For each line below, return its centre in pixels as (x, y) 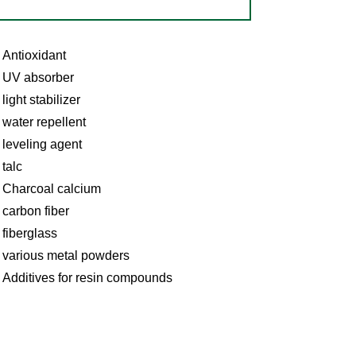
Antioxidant (34, 55)
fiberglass (29, 233)
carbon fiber (35, 211)
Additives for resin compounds (87, 277)
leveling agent (42, 144)
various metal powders (66, 255)
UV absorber (38, 77)
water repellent (44, 122)
